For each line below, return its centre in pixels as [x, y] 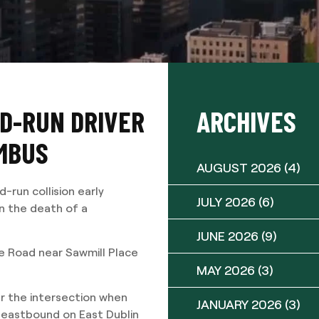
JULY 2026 [226, 202]
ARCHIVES [246, 121]
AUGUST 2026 [239, 167]
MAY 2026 [226, 270]
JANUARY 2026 [239, 304]
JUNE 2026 [228, 236]
